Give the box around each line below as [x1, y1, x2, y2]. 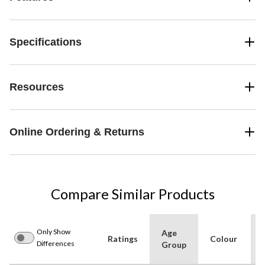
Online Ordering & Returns [9, 125, 144, 138]
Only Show [37, 227, 70, 236]
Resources [9, 80, 64, 93]
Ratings [108, 233, 138, 244]
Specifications [9, 35, 82, 48]
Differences [37, 238, 75, 248]
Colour [210, 233, 237, 244]
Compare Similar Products [50, 185, 215, 202]
